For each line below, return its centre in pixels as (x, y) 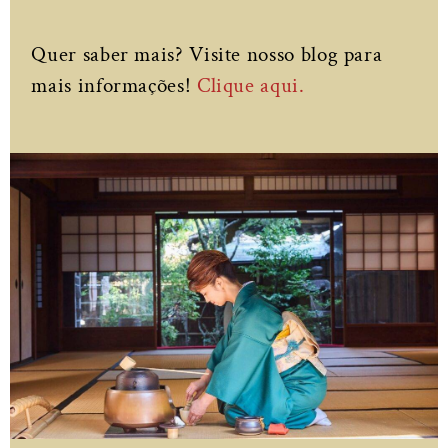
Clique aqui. (250, 85)
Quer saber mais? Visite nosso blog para (207, 54)
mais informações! (114, 85)
